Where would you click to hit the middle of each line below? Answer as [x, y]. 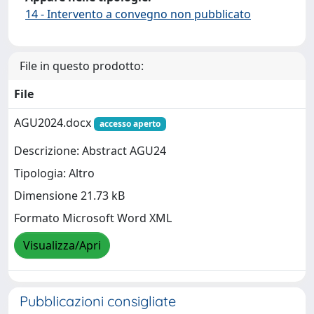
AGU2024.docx [54, 122]
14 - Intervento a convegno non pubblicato [138, 14]
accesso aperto [130, 123]
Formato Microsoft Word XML [93, 218]
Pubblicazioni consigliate [98, 301]
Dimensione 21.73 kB [69, 196]
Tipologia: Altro [54, 173]
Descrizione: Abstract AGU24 [90, 151]
